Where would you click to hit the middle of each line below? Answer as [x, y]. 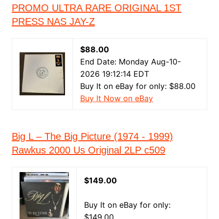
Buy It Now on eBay [116, 98]
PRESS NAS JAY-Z [53, 22]
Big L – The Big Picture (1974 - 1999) [92, 136]
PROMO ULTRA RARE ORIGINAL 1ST [96, 8]
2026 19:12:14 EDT [114, 74]
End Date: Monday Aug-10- [130, 62]
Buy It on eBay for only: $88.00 [138, 86]
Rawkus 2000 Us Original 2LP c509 [88, 150]
